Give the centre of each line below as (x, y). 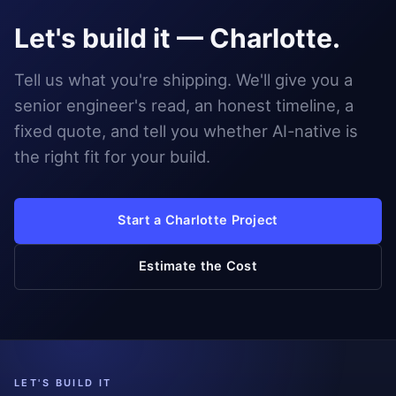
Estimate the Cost (198, 267)
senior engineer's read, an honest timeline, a (184, 105)
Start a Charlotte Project (198, 221)
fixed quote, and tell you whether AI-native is (186, 130)
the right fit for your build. (112, 156)
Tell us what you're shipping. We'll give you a (183, 79)
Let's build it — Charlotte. (177, 38)
